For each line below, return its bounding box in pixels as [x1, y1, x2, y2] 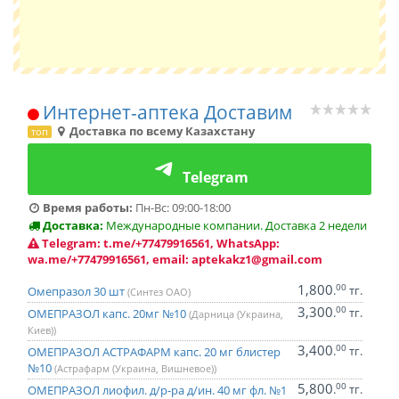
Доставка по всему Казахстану [67, 123, 255, 139]
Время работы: [40, 199, 133, 216]
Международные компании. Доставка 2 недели [103, 217, 367, 233]
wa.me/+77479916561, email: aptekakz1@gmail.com [28, 251, 322, 267]
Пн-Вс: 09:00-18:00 [133, 199, 231, 216]
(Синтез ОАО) [127, 285, 191, 298]
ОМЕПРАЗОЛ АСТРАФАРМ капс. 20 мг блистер [28, 344, 281, 360]
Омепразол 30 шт [28, 283, 127, 299]
